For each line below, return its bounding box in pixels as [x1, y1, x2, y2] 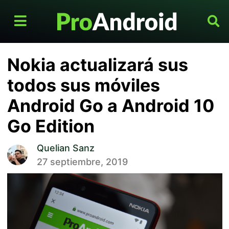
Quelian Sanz [36, 143, 95, 154]
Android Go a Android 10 [7, 95, 214, 117]
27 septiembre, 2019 [36, 156, 128, 168]
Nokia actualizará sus [7, 54, 188, 76]
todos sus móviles [7, 75, 160, 96]
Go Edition [7, 116, 95, 137]
